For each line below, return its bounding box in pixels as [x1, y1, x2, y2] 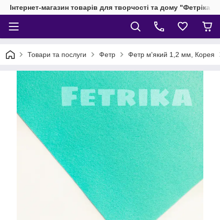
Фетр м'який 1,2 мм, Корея [128, 51, 215, 58]
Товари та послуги [27, 51, 86, 58]
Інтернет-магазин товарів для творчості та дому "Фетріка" [10, 3, 214, 11]
